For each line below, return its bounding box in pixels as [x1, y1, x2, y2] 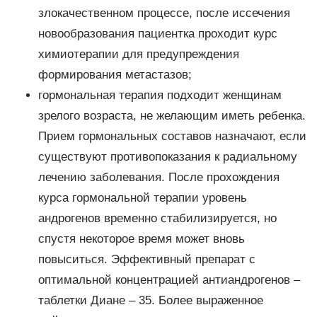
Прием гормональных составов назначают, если [38, 129, 306, 144]
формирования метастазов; [38, 68, 192, 82]
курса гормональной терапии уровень [38, 191, 247, 205]
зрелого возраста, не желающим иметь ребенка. [38, 109, 306, 123]
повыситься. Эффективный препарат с [38, 253, 255, 267]
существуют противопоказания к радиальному [38, 150, 297, 164]
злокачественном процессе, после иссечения [38, 6, 290, 21]
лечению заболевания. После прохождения [38, 171, 279, 185]
